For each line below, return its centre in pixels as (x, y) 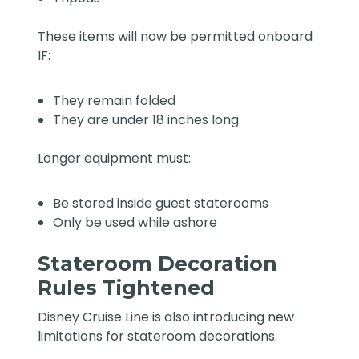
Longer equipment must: (115, 159)
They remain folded (115, 101)
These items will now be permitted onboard (175, 37)
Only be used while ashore (135, 223)
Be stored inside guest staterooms (161, 204)
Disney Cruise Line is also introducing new (166, 317)
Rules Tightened (127, 288)
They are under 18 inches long (146, 120)
